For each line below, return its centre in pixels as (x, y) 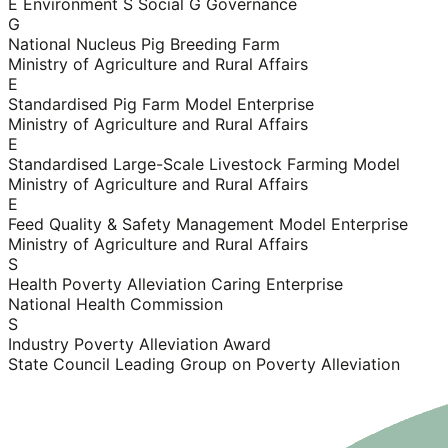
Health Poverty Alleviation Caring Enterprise (175, 284)
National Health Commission (115, 304)
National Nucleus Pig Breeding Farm (144, 44)
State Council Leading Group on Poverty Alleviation (204, 364)
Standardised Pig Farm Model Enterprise (161, 104)
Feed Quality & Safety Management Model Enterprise (208, 224)
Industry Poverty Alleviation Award (139, 344)
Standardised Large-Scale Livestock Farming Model (204, 164)
